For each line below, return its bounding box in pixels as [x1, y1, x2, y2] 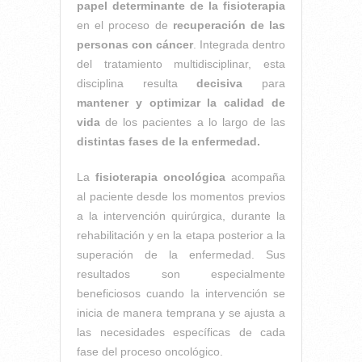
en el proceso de [77, 18, 173, 32]
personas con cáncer [77, 37, 193, 51]
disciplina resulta [77, 76, 197, 90]
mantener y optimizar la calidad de [77, 95, 285, 109]
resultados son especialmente [77, 267, 285, 280]
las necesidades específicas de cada [77, 325, 285, 339]
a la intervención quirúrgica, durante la [77, 208, 285, 222]
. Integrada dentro [193, 37, 285, 51]
